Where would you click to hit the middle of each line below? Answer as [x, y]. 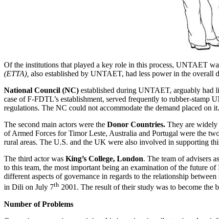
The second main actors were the [55, 125]
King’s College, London [104, 159]
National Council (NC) [41, 90]
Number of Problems [39, 204]
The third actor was [35, 159]
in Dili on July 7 [29, 187]
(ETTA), [17, 74]
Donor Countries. [137, 125]
